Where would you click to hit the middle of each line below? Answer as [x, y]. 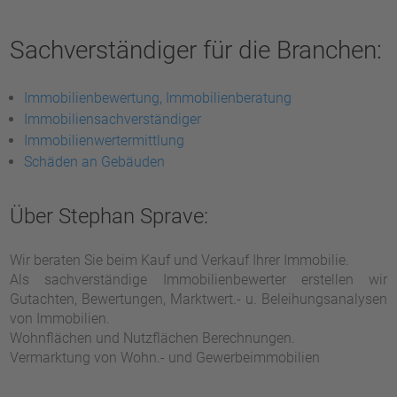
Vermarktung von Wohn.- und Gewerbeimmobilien [165, 358]
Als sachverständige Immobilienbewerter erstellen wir [198, 280]
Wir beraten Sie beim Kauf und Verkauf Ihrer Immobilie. [180, 260]
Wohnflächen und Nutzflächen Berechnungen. [153, 338]
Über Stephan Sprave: [109, 216]
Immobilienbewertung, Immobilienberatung [158, 98]
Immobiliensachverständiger [113, 119]
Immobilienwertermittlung [105, 140]
